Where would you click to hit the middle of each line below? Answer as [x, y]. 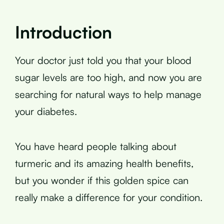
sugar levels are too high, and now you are [108, 77]
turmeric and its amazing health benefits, [104, 163]
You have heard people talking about [96, 146]
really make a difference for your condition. [109, 197]
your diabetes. [46, 111]
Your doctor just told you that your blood [103, 60]
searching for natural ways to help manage [108, 94]
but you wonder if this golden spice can [102, 180]
